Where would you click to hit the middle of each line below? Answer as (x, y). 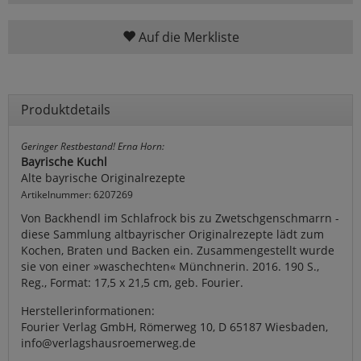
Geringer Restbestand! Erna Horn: (93, 145)
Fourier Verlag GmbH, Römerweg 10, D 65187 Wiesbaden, (174, 326)
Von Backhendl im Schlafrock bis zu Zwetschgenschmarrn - (180, 218)
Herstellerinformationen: (88, 310)
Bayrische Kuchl (64, 161)
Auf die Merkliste (187, 37)
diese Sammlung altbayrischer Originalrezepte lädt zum (172, 234)
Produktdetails (66, 109)
